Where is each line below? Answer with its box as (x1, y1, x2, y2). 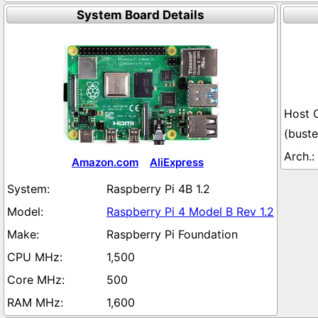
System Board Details (77, 8, 204, 22)
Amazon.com (72, 155, 138, 169)
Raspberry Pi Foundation (106, 227, 238, 241)
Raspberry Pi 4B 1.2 (106, 182, 210, 196)
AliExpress (150, 155, 204, 169)
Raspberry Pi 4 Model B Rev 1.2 (106, 204, 274, 219)
